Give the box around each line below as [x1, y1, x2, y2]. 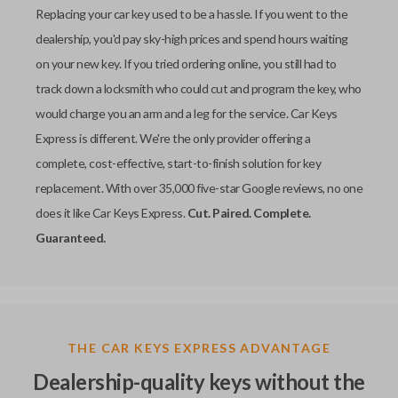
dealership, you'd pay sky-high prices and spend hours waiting [36, 31, 348, 46]
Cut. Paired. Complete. [187, 205, 311, 220]
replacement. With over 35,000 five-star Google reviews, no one [36, 180, 362, 195]
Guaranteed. [36, 230, 106, 245]
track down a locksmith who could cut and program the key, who [36, 81, 362, 96]
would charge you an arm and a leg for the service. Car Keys [36, 106, 338, 121]
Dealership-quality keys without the [33, 369, 365, 394]
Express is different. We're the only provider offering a [36, 131, 310, 146]
